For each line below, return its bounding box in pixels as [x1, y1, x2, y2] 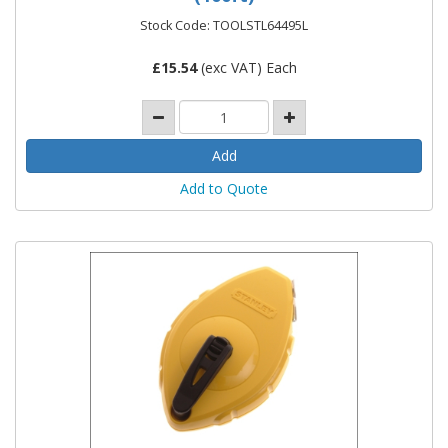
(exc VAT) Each [196, 57, 297, 77]
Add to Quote [180, 179, 268, 198]
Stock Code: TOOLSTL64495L [140, 16, 308, 34]
